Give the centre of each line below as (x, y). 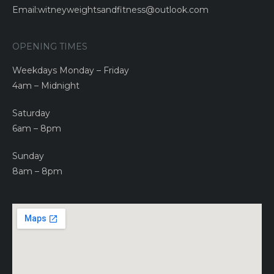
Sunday (28, 156)
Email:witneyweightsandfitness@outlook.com (110, 10)
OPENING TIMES (50, 47)
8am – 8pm (37, 172)
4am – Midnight (46, 86)
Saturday (31, 113)
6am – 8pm (37, 129)
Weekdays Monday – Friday (71, 71)
